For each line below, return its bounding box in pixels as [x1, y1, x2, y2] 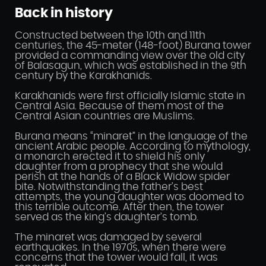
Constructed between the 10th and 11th [15, 30, 205, 41]
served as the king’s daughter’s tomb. [15, 212, 198, 223]
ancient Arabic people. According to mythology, [15, 141, 251, 152]
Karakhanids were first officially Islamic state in [15, 91, 245, 102]
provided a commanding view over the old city [15, 50, 245, 61]
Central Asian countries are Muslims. [15, 111, 195, 122]
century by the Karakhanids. [15, 71, 152, 81]
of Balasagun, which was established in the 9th [15, 61, 246, 71]
